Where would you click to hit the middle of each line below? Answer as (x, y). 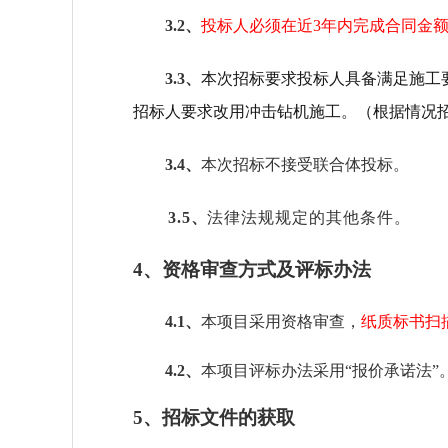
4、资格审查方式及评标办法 (252, 269)
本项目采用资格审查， (281, 321)
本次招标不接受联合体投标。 (305, 164)
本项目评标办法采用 (273, 370)
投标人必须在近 (257, 25)
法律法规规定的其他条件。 (309, 217)
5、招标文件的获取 (214, 417)
